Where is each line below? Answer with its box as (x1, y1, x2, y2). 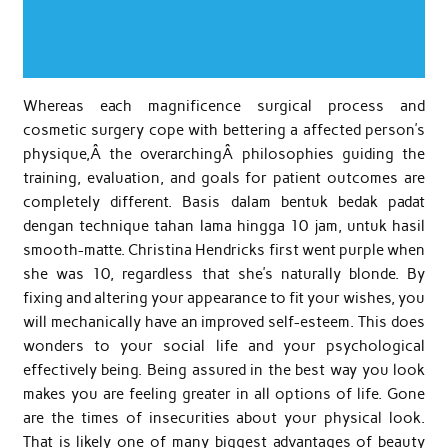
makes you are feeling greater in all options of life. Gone (22, 384, 426, 403)
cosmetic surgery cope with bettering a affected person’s (22, 120, 426, 139)
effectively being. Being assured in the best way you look (22, 360, 426, 379)
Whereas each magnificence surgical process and (22, 96, 426, 115)
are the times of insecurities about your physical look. (22, 408, 426, 427)
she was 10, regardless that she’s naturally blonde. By (22, 264, 426, 283)
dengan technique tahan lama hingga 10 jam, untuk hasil (22, 216, 426, 235)
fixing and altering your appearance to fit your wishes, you (22, 288, 426, 307)
